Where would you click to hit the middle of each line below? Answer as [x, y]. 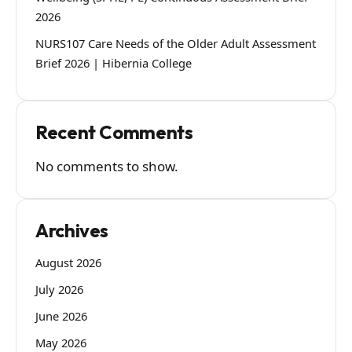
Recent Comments [114, 132]
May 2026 [61, 342]
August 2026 [68, 263]
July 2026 [59, 290]
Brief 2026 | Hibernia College [114, 62]
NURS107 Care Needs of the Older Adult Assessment [176, 43]
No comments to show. [107, 166]
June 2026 [61, 315]
